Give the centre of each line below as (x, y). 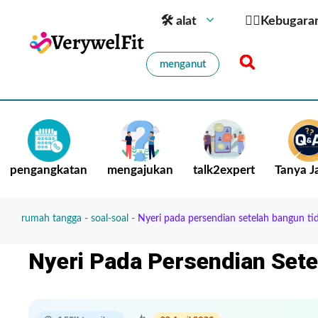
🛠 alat (179, 21)
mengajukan (140, 170)
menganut (183, 64)
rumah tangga (51, 219)
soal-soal (110, 219)
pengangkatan (49, 170)
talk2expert (224, 170)
